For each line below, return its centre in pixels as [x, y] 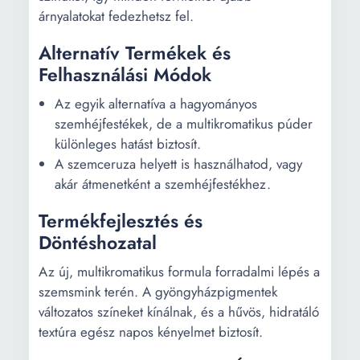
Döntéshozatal [98, 243]
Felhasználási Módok [125, 75]
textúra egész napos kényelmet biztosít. [151, 332]
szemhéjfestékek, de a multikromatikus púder [184, 124]
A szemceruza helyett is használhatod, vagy [178, 164]
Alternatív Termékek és [135, 53]
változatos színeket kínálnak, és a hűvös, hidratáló [179, 312]
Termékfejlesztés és [121, 221]
